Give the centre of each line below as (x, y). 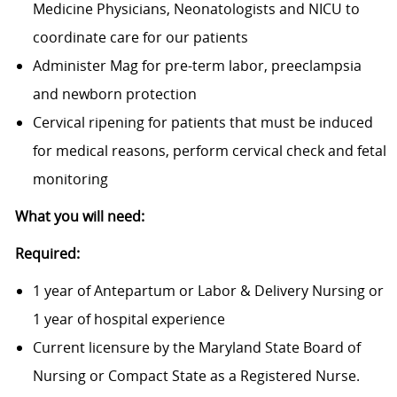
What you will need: (79, 217)
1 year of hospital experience (128, 319)
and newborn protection (114, 94)
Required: (47, 254)
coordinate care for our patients (140, 38)
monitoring (70, 179)
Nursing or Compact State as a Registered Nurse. (196, 376)
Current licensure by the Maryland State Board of (196, 348)
